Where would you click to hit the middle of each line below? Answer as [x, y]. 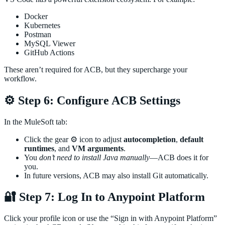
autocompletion [150, 140]
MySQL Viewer [50, 44]
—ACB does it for [179, 158]
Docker [36, 17]
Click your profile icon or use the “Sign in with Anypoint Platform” [110, 218]
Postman [38, 35]
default [192, 140]
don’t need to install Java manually [94, 158]
